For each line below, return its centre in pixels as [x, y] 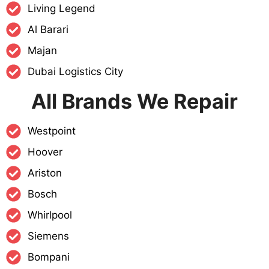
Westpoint [52, 131]
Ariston [45, 173]
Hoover [45, 152]
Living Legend [62, 9]
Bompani [49, 257]
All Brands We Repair [134, 101]
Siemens [49, 236]
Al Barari [48, 30]
